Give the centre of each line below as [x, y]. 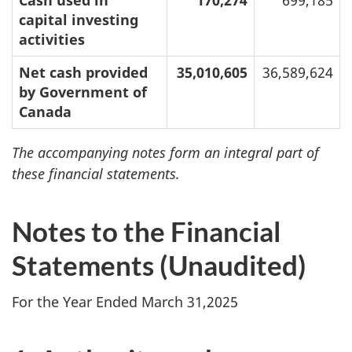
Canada [45, 112]
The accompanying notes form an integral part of [165, 153]
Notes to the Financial [146, 231]
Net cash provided [83, 73]
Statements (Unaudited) [159, 265]
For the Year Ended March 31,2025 [125, 301]
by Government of [83, 92]
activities [52, 40]
